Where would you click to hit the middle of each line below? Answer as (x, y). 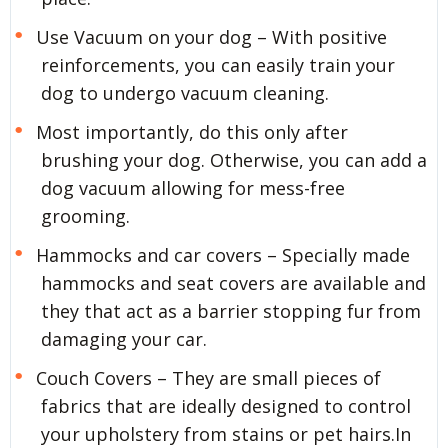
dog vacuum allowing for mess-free (193, 187)
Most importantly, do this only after (191, 131)
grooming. (85, 215)
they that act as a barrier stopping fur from (231, 310)
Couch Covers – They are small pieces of (208, 377)
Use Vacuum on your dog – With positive (211, 37)
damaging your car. (124, 338)
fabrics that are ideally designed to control (226, 405)
